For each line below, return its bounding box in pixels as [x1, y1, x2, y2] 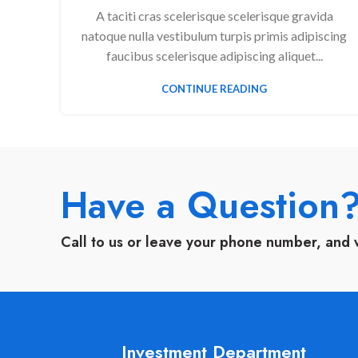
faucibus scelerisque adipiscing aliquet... [105, 47, 323, 63]
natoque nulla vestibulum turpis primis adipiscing [82, 27, 347, 43]
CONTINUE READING [161, 82, 267, 95]
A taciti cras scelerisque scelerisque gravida [95, 7, 333, 23]
